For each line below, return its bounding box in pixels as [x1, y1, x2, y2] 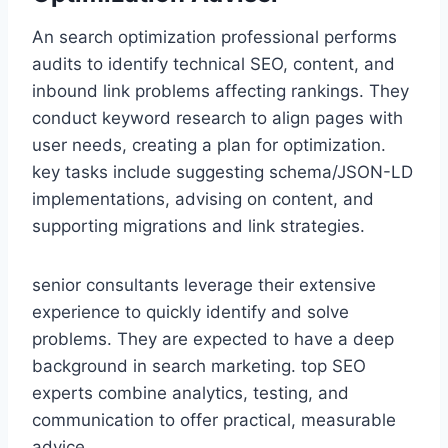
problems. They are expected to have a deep [32, 329, 394, 350]
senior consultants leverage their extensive [32, 275, 376, 296]
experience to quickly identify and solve [32, 302, 349, 323]
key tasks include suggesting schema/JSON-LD [32, 162, 413, 183]
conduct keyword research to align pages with [32, 108, 403, 129]
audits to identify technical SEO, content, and [32, 54, 395, 75]
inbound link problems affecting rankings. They [32, 81, 409, 102]
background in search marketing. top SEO [32, 356, 366, 377]
